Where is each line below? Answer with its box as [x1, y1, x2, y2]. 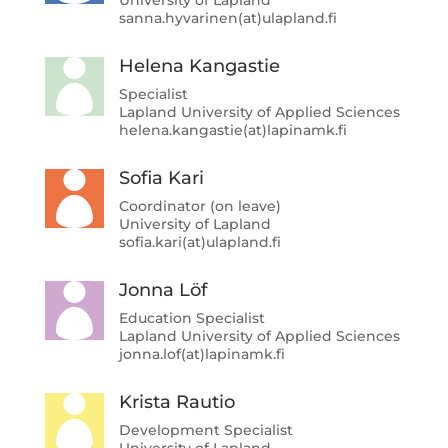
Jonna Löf [118, 278, 207, 301]
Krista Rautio [118, 390, 235, 413]
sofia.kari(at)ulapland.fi [118, 232, 281, 251]
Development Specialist [118, 420, 293, 439]
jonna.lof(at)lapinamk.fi [118, 344, 285, 363]
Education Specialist [118, 308, 265, 327]
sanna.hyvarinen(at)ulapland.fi [118, 8, 337, 27]
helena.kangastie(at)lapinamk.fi [118, 120, 347, 139]
